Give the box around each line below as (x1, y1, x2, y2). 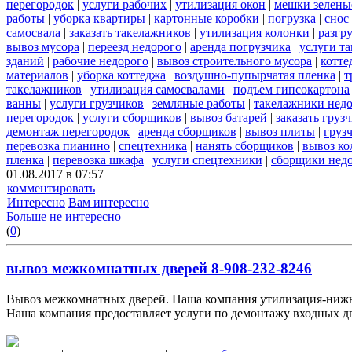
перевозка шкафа (53, 152, 144, 167)
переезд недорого (88, 39, 181, 53)
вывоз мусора (6, 39, 79, 53)
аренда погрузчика (190, 39, 291, 53)
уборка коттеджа (77, 68, 166, 82)
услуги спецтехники (152, 152, 262, 167)
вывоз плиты (245, 124, 315, 138)
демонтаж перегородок (6, 124, 130, 138)
